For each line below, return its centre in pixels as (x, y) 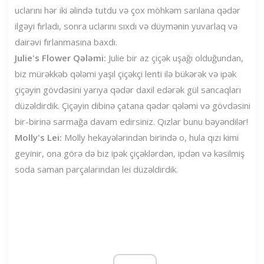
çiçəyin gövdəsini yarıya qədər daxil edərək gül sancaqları (128, 89)
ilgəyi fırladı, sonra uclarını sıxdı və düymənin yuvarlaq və (126, 26)
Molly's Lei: (38, 137)
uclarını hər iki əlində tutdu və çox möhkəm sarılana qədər (128, 10)
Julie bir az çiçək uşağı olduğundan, (175, 57)
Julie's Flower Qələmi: (60, 57)
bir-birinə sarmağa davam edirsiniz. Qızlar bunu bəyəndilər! (131, 121)
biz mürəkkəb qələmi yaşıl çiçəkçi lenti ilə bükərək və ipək (126, 73)
